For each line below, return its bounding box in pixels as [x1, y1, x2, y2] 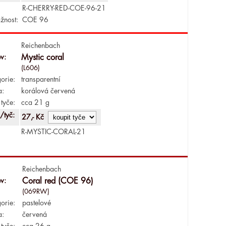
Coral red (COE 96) [22, 177, 93, 185]
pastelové [22, 199, 51, 206]
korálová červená [21, 87, 75, 94]
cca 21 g [21, 98, 49, 106]
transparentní [21, 75, 61, 83]
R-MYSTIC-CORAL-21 [21, 128, 86, 135]
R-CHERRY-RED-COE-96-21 [22, 4, 106, 12]
